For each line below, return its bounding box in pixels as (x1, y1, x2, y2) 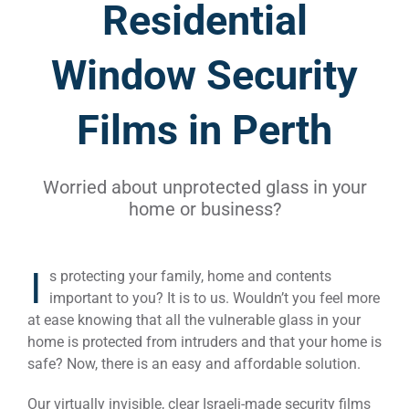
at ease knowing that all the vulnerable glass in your (27, 311, 361, 329)
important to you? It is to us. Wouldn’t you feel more (49, 289, 380, 307)
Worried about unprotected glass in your (42, 176, 367, 198)
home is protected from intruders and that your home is (27, 333, 382, 351)
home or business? (128, 198, 281, 220)
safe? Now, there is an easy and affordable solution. (27, 355, 361, 372)
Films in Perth (77, 106, 332, 154)
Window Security (51, 51, 358, 100)
